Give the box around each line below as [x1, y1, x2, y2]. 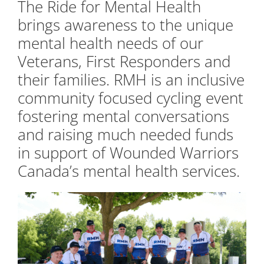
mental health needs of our [18, 32, 203, 54]
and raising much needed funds [18, 124, 233, 146]
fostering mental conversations [18, 105, 229, 127]
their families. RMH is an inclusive [18, 69, 245, 91]
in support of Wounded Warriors [18, 142, 239, 164]
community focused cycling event [18, 87, 243, 109]
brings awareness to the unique [18, 14, 233, 36]
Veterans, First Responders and [18, 51, 230, 72]
